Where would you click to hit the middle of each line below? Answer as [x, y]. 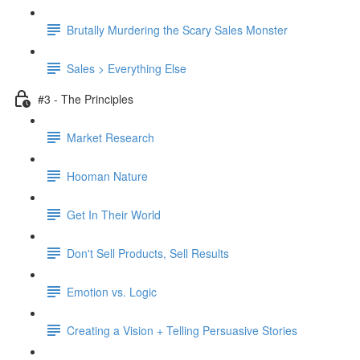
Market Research [110, 137]
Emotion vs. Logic [112, 291]
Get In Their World [114, 214]
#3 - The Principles [86, 98]
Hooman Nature [107, 176]
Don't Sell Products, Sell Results [148, 253]
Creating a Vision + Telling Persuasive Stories [182, 330]
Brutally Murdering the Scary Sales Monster [177, 29]
